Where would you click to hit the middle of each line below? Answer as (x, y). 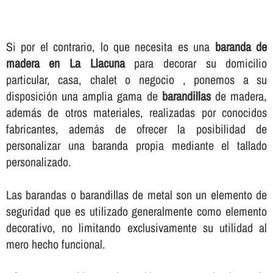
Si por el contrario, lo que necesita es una (110, 47)
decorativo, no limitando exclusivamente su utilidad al (136, 228)
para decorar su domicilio (196, 63)
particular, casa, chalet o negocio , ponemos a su (136, 80)
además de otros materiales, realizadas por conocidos (136, 113)
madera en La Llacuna (65, 63)
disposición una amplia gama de (84, 96)
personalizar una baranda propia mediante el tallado (136, 146)
